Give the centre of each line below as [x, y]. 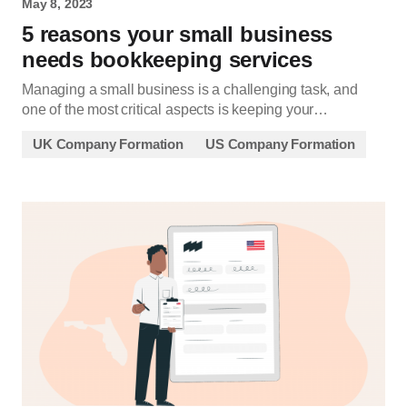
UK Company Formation [108, 144]
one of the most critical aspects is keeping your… [175, 110]
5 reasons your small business [178, 35]
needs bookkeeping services [167, 60]
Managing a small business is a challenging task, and [190, 90]
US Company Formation [280, 144]
